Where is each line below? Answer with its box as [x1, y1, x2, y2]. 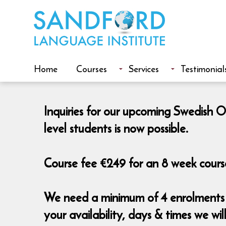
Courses [76, 61, 107, 76]
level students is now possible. [44, 119, 189, 138]
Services [129, 61, 159, 76]
